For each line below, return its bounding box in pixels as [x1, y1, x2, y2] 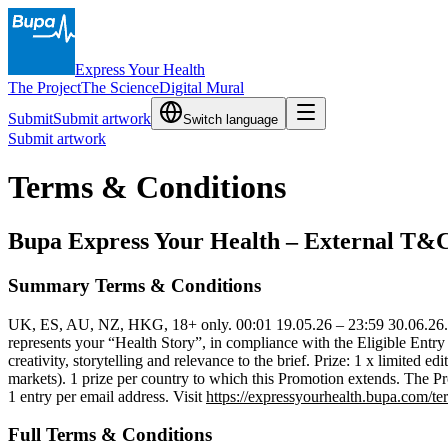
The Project [8, 79, 81, 96]
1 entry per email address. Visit [8, 387, 206, 405]
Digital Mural [159, 79, 244, 96]
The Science [81, 79, 159, 96]
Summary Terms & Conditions [8, 274, 261, 296]
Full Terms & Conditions [8, 424, 212, 446]
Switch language [183, 112, 278, 127]
